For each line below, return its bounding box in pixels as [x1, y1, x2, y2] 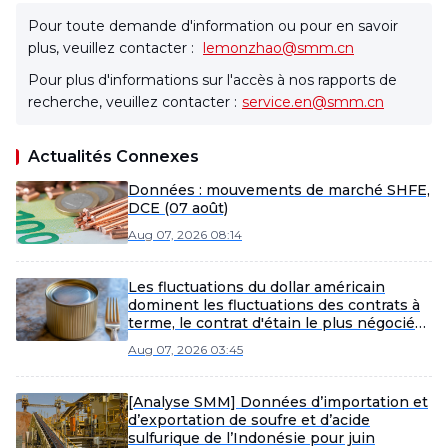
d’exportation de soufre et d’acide [128, 411, 370, 429]
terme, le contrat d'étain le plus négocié [128, 314, 415, 332]
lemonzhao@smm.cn [203, 39, 354, 57]
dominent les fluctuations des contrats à [128, 296, 420, 314]
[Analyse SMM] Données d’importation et [128, 393, 428, 411]
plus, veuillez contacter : [28, 39, 198, 57]
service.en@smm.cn [242, 93, 384, 111]
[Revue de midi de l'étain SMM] [128, 350, 352, 368]
